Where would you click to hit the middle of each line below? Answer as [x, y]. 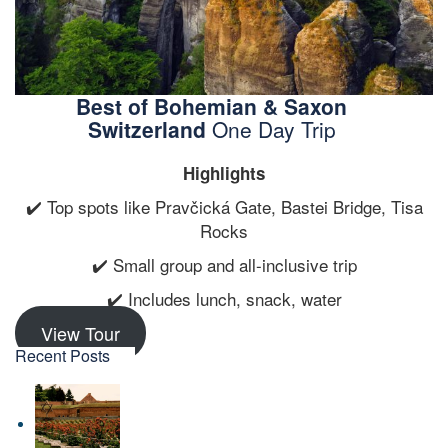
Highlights [224, 173]
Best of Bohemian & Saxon [211, 106]
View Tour [80, 333]
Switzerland [146, 129]
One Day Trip [270, 129]
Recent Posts [62, 356]
